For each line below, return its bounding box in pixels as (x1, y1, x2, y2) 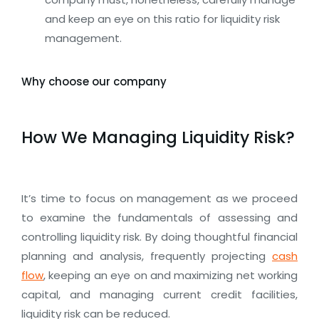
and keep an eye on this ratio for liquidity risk (44, 11, 280, 26)
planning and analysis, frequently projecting (21, 249, 272, 263)
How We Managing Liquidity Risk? (21, 126, 295, 149)
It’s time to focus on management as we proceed (21, 191, 298, 206)
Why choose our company (21, 74, 167, 89)
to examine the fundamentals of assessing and (21, 210, 298, 225)
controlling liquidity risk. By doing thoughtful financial (21, 229, 298, 244)
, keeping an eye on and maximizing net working (43, 268, 298, 283)
